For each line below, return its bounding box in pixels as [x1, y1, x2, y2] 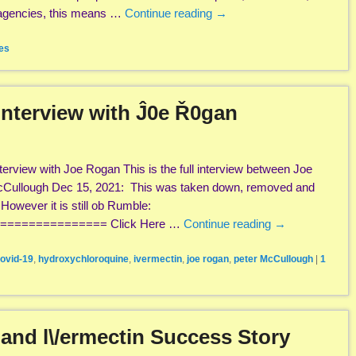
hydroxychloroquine [38, 253, 129, 265]
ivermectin [133, 253, 182, 265]
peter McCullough [234, 253, 313, 265]
